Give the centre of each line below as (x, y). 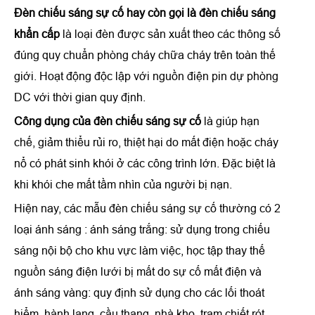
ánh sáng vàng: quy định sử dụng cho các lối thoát (139, 292)
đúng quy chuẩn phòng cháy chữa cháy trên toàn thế (145, 55)
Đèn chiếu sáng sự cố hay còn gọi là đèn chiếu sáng (145, 13)
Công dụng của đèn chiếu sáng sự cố (109, 121)
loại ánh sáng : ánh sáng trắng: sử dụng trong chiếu (142, 229)
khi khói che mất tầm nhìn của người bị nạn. (123, 184)
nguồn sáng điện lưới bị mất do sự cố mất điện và (138, 271)
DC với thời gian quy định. (80, 97)
